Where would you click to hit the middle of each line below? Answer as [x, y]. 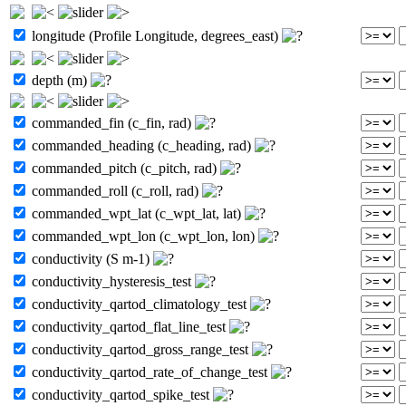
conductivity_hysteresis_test [111, 281]
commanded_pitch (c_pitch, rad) [124, 168]
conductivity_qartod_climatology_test [139, 304]
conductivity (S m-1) [91, 258]
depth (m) [59, 80]
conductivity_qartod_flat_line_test [129, 326]
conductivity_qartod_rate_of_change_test [150, 372]
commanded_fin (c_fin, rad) [111, 122]
